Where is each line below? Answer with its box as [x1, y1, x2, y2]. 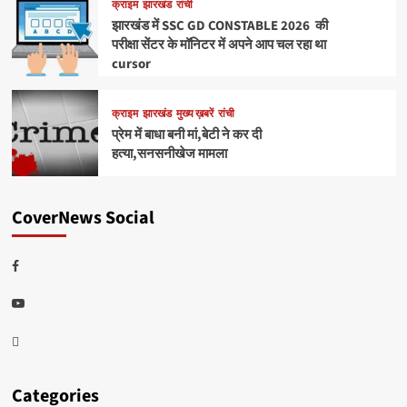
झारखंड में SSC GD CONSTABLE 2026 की [111, 15, 328, 35]
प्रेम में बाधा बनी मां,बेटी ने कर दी [111, 125, 262, 145]
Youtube [23, 293, 71, 309]
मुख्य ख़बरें [175, 106, 213, 123]
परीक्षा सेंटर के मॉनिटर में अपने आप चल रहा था [111, 35, 326, 55]
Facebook [17, 255, 73, 272]
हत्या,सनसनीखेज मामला [111, 144, 227, 164]
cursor [111, 54, 151, 74]
